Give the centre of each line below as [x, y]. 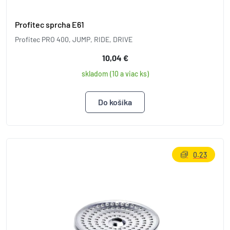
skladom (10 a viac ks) [115, 74]
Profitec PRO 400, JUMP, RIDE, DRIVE [74, 39]
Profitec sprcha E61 [50, 24]
